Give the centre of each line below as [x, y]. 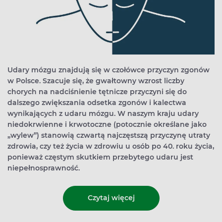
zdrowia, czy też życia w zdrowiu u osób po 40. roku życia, [111, 146]
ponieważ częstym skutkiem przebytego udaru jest [100, 157]
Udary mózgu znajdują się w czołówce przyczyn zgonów [109, 70]
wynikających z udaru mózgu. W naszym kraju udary [103, 113]
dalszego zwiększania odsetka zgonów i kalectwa [97, 102]
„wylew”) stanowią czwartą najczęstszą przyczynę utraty [109, 135]
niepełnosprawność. [44, 168]
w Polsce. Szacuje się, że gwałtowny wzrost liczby [96, 81]
